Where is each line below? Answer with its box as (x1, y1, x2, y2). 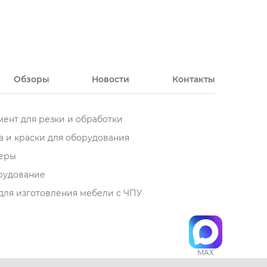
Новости (92, 73, 130, 85)
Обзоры (13, 73, 49, 85)
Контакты (172, 73, 215, 85)
